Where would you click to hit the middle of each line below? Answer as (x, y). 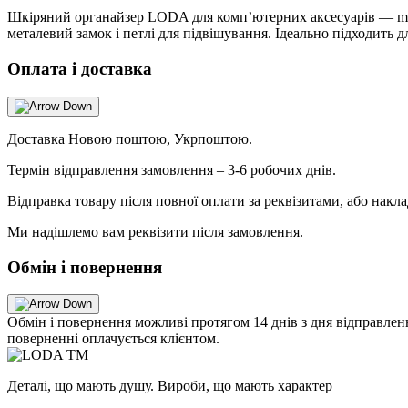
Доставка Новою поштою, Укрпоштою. (130, 138)
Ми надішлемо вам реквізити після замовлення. (155, 231)
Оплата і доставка (80, 69)
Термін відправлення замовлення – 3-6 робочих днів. (172, 169)
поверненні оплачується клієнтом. (113, 339)
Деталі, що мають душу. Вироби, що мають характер (170, 386)
